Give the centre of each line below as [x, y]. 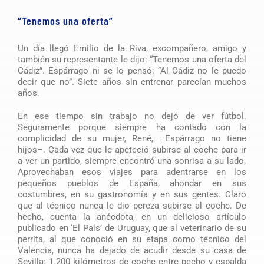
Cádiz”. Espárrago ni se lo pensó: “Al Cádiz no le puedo [132, 70]
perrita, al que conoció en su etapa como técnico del [132, 239]
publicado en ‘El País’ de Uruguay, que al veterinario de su [132, 228]
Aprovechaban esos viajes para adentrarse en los [132, 172]
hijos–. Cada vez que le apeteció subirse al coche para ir [132, 149]
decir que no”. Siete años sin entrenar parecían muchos [132, 82]
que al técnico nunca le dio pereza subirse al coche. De [132, 205]
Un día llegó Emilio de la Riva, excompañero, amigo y [132, 48]
